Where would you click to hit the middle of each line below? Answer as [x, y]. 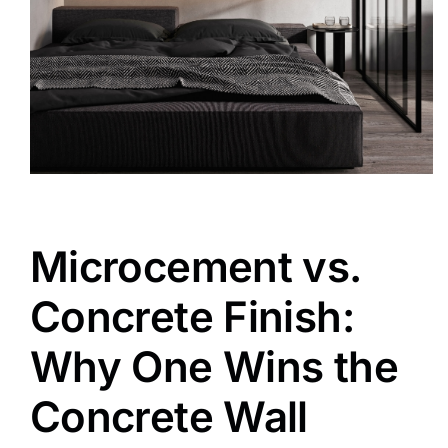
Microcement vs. [195, 266]
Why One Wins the [213, 366]
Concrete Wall [168, 416]
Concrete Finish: [191, 316]
